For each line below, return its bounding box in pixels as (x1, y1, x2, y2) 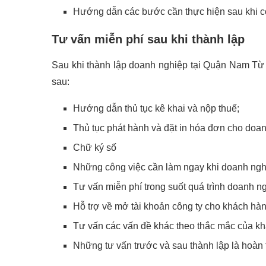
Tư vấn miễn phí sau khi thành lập (52, 32, 245, 46)
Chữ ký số (73, 142, 116, 153)
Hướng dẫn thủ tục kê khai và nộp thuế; (73, 103, 239, 113)
